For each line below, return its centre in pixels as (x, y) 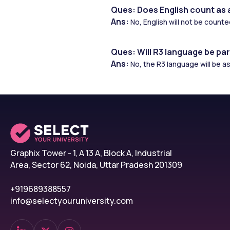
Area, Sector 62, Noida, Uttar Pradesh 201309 (96, 165)
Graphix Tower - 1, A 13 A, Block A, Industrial (91, 153)
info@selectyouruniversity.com (72, 201)
